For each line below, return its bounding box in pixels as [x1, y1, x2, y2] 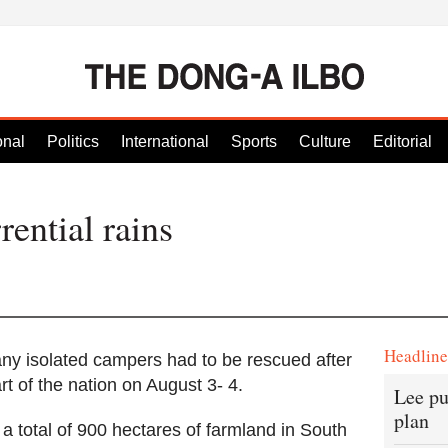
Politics [47, 133, 99, 150]
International [121, 133, 209, 150]
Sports [231, 133, 277, 150]
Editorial [373, 133, 432, 150]
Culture [299, 133, 351, 150]
